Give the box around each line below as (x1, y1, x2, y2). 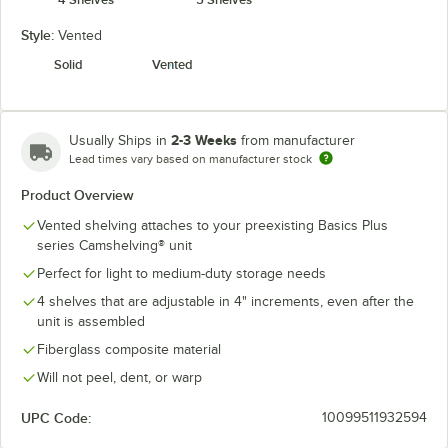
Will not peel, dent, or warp (37, 370, 202, 385)
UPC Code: (21, 410, 91, 426)
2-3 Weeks (171, 132, 237, 148)
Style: (21, 27, 58, 43)
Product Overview (21, 187, 134, 203)
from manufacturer (241, 133, 355, 148)
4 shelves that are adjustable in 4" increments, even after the (37, 294, 414, 309)
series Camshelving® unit (37, 238, 192, 253)
